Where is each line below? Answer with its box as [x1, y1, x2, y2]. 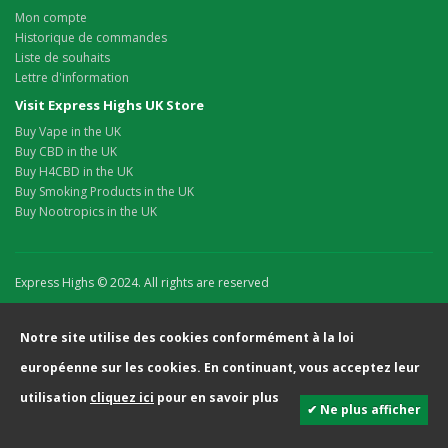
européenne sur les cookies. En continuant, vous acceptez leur [20, 359, 420, 377]
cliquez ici [90, 389, 154, 407]
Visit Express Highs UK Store [15, 96, 204, 115]
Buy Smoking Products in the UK [15, 183, 194, 201]
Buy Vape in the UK [15, 123, 121, 141]
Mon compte [15, 9, 87, 27]
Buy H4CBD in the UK [15, 163, 133, 181]
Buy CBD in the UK [15, 143, 117, 161]
